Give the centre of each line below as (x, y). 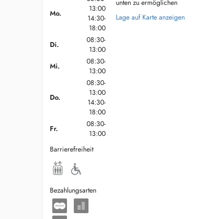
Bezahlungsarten (73, 190)
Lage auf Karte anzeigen (150, 17)
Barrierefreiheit (72, 149)
